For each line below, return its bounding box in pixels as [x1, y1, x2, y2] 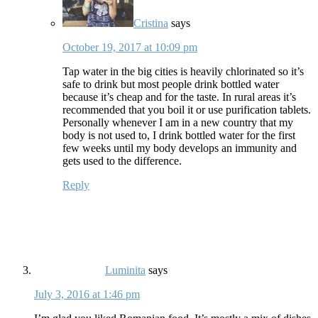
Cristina [133, 16, 168, 29]
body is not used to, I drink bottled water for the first [62, 128, 295, 141]
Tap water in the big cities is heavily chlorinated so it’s [62, 65, 304, 77]
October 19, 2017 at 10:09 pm [62, 40, 197, 53]
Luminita [105, 263, 146, 276]
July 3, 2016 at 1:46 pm [34, 287, 140, 300]
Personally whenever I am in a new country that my [62, 116, 293, 128]
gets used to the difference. [62, 154, 182, 167]
